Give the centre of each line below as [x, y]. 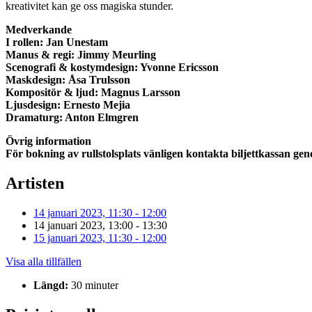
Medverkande [39, 30]
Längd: [51, 286]
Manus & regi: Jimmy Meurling [81, 55]
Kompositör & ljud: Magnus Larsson [93, 93]
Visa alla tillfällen [44, 262]
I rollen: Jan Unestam [57, 42]
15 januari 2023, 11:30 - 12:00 [100, 238]
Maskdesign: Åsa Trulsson [68, 80]
